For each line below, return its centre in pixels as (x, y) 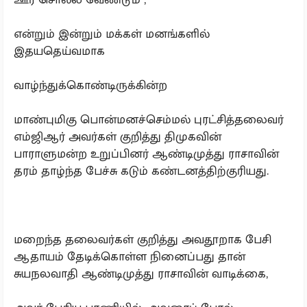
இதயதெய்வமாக (59, 51)
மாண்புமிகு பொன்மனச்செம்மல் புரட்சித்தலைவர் (149, 119)
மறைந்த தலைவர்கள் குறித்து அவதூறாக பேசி (143, 239)
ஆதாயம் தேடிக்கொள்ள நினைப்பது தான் (130, 256)
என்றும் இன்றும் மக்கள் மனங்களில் (112, 34)
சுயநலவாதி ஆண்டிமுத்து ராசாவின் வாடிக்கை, (141, 273)
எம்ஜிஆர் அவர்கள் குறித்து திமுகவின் (118, 136)
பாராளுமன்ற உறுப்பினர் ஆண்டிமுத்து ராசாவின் (146, 153)
